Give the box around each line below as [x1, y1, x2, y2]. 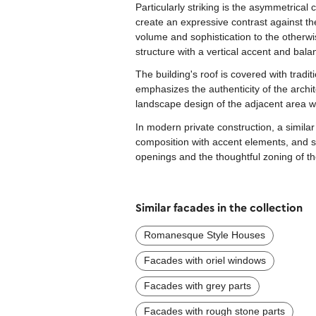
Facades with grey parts [144, 279, 251, 291]
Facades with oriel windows [144, 254, 266, 266]
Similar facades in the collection [135, 200, 303, 214]
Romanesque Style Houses [144, 229, 265, 241]
